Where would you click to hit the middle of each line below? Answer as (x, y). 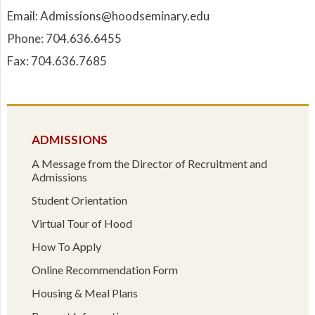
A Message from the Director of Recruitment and (149, 163)
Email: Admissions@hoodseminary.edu (108, 15)
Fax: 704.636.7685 (57, 60)
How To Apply (66, 246)
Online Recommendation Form (104, 269)
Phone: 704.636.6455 (64, 38)
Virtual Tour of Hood (82, 223)
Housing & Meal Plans (84, 292)
